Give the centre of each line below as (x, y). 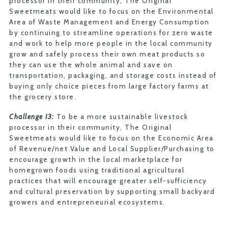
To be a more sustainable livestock (121, 117)
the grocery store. (43, 97)
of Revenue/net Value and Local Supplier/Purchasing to (112, 149)
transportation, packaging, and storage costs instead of (113, 75)
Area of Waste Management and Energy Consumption (109, 22)
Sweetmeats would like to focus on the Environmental (111, 11)
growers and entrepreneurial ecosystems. (87, 202)
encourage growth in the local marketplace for (96, 159)
